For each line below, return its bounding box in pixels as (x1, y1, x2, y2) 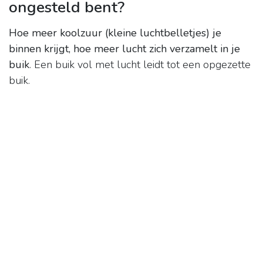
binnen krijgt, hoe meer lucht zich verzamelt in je (9, 42, 240, 56)
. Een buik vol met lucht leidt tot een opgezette (29, 58, 251, 72)
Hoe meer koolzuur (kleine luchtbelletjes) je (9, 26, 221, 41)
